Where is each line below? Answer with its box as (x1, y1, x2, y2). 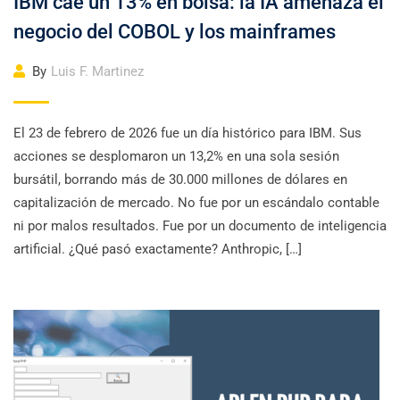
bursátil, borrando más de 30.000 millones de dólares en (13, 171, 347, 187)
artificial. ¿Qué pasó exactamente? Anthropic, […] (13, 241, 302, 257)
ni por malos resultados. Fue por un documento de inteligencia (13, 218, 387, 234)
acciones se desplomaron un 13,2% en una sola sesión (13, 148, 339, 164)
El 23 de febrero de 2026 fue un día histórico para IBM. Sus (13, 125, 362, 141)
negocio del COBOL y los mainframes (13, 21, 336, 43)
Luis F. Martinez (51, 63, 144, 79)
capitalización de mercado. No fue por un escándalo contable (13, 195, 379, 211)
